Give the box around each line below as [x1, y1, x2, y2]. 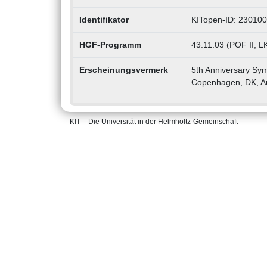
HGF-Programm [79, 40, 141, 50]
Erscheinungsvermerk [79, 65, 168, 75]
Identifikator [79, 15, 129, 25]
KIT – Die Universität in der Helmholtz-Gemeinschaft [70, 117, 238, 126]
